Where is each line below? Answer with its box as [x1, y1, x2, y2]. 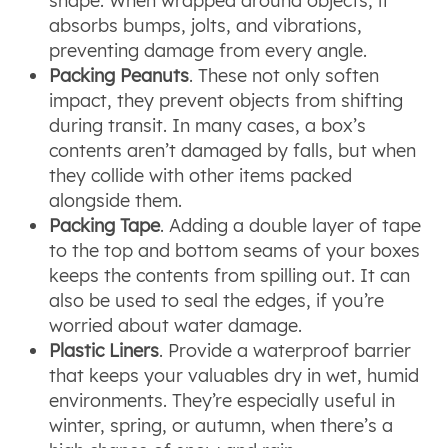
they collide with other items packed [49, 164, 353, 188]
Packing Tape [49, 214, 161, 238]
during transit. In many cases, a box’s [49, 114, 367, 138]
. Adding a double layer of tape [160, 214, 422, 238]
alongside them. [49, 189, 183, 213]
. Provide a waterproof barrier [159, 339, 412, 363]
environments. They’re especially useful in [49, 389, 396, 413]
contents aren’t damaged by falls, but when [49, 139, 417, 163]
